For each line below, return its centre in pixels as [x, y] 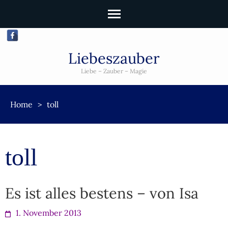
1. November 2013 [49, 213]
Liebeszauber [114, 58]
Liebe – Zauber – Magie [114, 71]
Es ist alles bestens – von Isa [102, 193]
